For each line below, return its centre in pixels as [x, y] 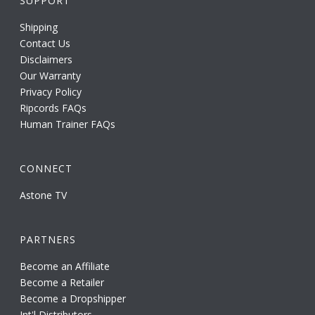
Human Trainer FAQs [68, 124]
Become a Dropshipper [73, 298]
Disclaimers [46, 59]
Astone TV [44, 195]
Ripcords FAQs [53, 108]
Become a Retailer [62, 282]
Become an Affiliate [65, 266]
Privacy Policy [51, 91]
